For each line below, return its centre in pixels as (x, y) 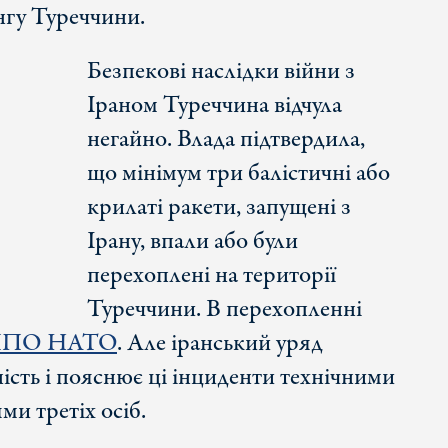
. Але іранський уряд (220, 344)
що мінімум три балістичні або (238, 174)
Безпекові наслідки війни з (220, 72)
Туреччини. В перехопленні (224, 310)
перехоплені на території (211, 276)
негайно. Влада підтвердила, (225, 140)
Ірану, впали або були (192, 242)
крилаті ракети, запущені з (218, 208)
